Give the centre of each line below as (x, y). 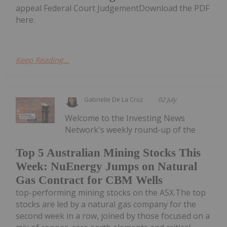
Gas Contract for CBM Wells (89, 180)
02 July (167, 99)
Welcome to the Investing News (125, 118)
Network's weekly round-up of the (130, 129)
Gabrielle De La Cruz (114, 99)
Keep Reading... (42, 60)
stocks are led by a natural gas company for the (106, 204)
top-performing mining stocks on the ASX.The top (111, 193)
